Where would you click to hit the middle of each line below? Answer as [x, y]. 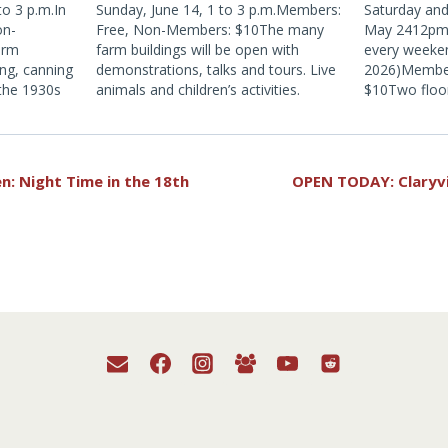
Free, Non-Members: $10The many [209, 29]
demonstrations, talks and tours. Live [215, 69]
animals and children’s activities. [197, 89]
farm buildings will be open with [197, 49]
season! [388, 129]
